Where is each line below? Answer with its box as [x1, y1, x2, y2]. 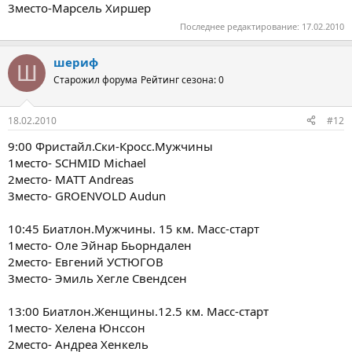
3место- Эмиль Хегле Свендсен [8, 269, 187, 286]
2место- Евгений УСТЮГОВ [8, 253, 163, 269]
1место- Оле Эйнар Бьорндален [8, 236, 192, 253]
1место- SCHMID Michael [8, 154, 146, 170]
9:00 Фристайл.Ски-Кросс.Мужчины [8, 137, 213, 154]
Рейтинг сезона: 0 [141, 73, 224, 86]
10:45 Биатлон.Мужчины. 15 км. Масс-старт [8, 220, 259, 236]
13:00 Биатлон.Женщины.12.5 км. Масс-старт [8, 302, 269, 319]
